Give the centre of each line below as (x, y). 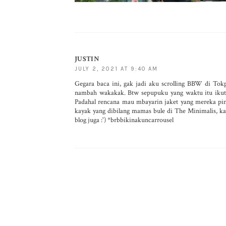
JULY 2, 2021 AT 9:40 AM (116, 69)
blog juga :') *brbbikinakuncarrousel (124, 120)
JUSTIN (87, 59)
